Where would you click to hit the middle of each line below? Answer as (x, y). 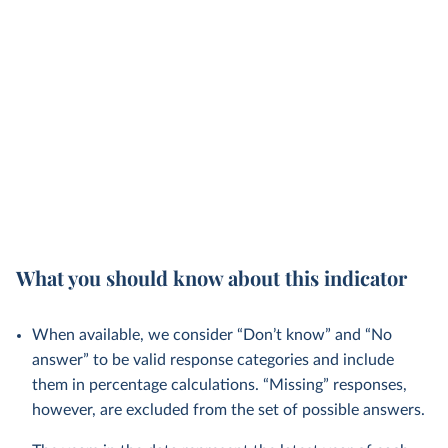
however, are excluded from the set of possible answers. (228, 410)
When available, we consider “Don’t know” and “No (212, 335)
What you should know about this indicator (211, 277)
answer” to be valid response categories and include (213, 360)
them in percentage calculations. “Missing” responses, (219, 385)
